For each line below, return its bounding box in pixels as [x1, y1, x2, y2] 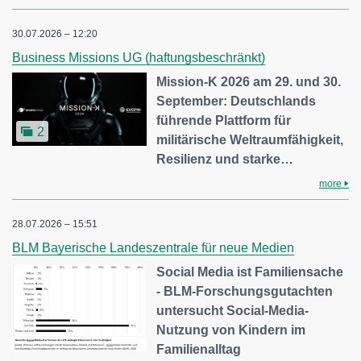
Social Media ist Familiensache [156, 265, 344, 279]
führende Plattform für [156, 114, 292, 127]
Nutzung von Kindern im [156, 323, 306, 337]
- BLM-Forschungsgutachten [156, 284, 334, 298]
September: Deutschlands [156, 94, 317, 108]
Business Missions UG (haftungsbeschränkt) [12, 51, 265, 64]
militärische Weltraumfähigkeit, [156, 133, 344, 147]
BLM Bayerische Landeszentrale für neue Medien [12, 241, 294, 255]
